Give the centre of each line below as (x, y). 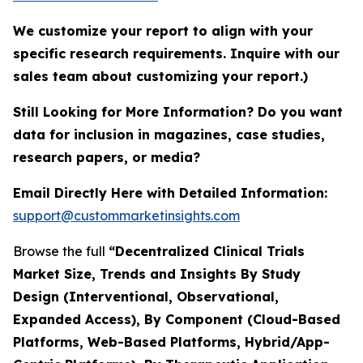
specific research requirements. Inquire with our (176, 53)
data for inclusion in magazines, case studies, (169, 134)
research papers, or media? (109, 157)
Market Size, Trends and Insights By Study (157, 273)
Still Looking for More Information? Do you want (178, 111)
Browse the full (61, 251)
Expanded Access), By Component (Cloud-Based (177, 319)
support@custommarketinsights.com (126, 215)
